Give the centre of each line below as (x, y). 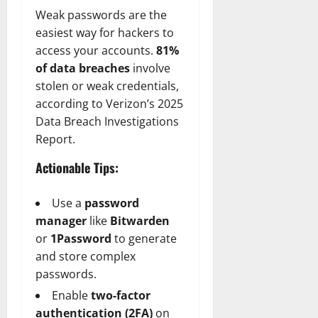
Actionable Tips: (77, 167)
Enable (71, 295)
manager (61, 220)
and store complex (86, 256)
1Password (81, 238)
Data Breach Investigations (107, 121)
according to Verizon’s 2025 (109, 103)
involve (150, 68)
